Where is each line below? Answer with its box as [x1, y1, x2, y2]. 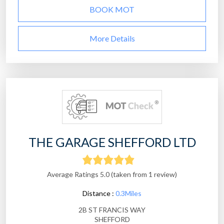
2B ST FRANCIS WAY [78, 205, 145, 214]
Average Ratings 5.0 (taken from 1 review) [47, 170, 177, 179]
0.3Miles [115, 189, 141, 198]
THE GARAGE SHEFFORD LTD [28, 134, 196, 150]
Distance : [82, 189, 115, 198]
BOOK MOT [89, 4, 134, 14]
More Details [89, 33, 135, 43]
